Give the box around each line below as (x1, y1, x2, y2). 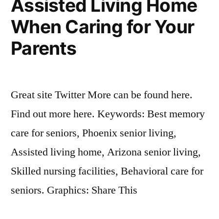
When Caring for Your (11, 16, 195, 38)
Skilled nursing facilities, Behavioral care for (11, 164, 203, 178)
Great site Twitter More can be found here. (11, 88, 193, 102)
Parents (11, 37, 76, 59)
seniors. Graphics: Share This (11, 183, 137, 197)
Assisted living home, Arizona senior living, (11, 145, 201, 159)
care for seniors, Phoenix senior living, (11, 126, 176, 140)
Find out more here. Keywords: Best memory (11, 107, 205, 121)
